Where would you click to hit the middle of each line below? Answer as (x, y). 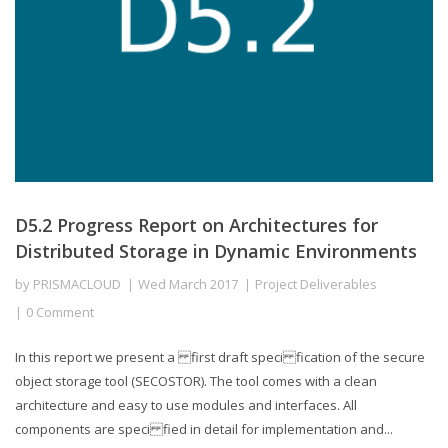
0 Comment (60, 311)
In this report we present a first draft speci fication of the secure (220, 356)
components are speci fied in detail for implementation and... (204, 428)
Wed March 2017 (188, 283)
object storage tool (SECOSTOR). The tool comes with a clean (196, 380)
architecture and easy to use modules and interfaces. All (186, 404)
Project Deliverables (316, 283)
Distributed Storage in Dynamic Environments (216, 250)
